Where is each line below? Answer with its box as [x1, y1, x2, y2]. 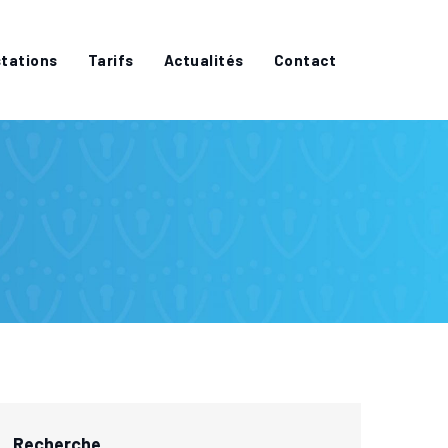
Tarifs [87, 51, 134, 69]
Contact [273, 51, 336, 69]
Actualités [163, 51, 244, 69]
